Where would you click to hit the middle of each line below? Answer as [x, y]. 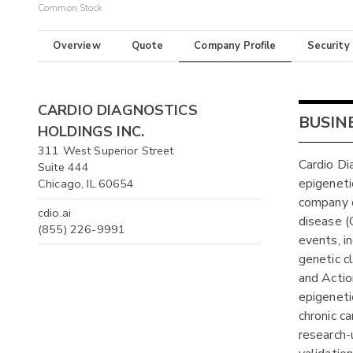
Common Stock [70, 8]
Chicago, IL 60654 [86, 184]
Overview [77, 46]
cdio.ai [55, 212]
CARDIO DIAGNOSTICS [118, 111]
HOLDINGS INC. [91, 132]
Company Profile [235, 46]
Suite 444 [64, 167]
